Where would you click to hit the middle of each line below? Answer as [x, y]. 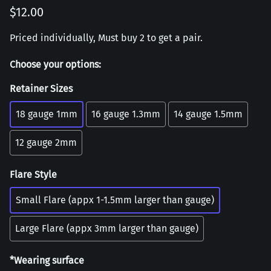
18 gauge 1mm [47, 114]
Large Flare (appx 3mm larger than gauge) [107, 228]
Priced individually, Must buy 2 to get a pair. [106, 38]
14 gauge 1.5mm [208, 114]
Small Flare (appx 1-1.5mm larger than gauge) [115, 200]
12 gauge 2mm [46, 142]
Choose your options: [55, 64]
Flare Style [33, 174]
